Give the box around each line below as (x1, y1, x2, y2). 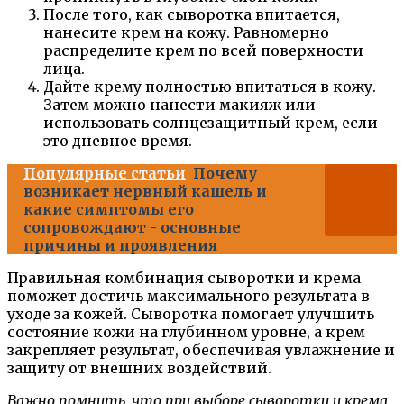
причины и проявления (23, 236, 217, 255)
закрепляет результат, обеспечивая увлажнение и (7, 341, 395, 360)
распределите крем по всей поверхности (43, 41, 363, 60)
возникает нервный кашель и (23, 182, 267, 201)
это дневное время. (43, 132, 192, 151)
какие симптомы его (23, 200, 194, 219)
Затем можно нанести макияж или (43, 96, 316, 115)
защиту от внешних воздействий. (7, 359, 271, 378)
